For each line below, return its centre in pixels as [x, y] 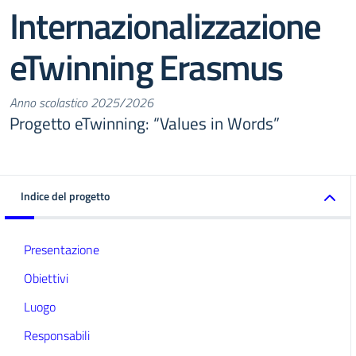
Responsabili [57, 335]
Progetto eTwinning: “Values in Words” [145, 123]
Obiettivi [46, 278]
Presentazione [62, 250]
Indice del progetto [65, 196]
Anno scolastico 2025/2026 [81, 103]
